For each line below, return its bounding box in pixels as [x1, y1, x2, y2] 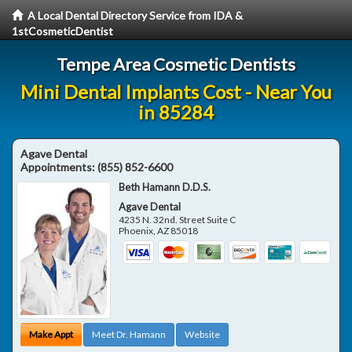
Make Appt [29, 328, 73, 341]
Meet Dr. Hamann [92, 328, 166, 341]
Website [185, 328, 220, 341]
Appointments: [20, 160, 97, 174]
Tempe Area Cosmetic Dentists [57, 53, 295, 75]
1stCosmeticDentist [12, 24, 113, 38]
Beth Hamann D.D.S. [119, 181, 211, 193]
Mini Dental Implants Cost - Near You [20, 80, 332, 103]
